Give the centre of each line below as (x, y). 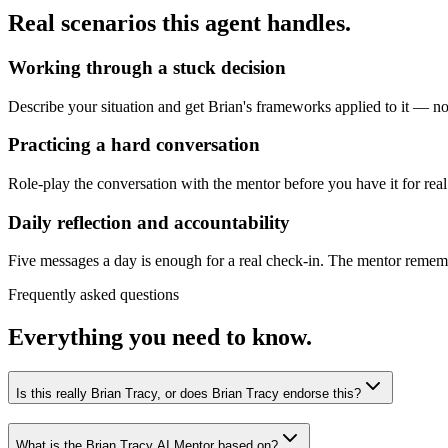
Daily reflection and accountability (149, 222)
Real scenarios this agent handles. (179, 22)
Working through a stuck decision (147, 67)
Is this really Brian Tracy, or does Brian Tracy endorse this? (188, 394)
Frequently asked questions (93, 295)
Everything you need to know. (160, 337)
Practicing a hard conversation (134, 145)
